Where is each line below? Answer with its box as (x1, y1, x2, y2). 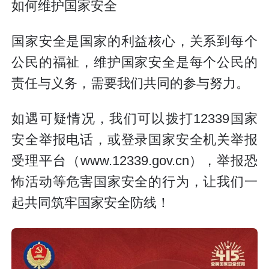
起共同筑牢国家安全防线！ (11, 195, 171, 210)
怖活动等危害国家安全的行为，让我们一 (11, 174, 258, 189)
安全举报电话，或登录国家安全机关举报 (11, 132, 258, 147)
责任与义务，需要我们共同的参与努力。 (11, 76, 250, 91)
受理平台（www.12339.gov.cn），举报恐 (11, 153, 258, 168)
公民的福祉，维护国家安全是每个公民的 (11, 55, 258, 70)
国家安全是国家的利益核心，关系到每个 (11, 34, 258, 49)
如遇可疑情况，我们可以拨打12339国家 (11, 111, 258, 126)
